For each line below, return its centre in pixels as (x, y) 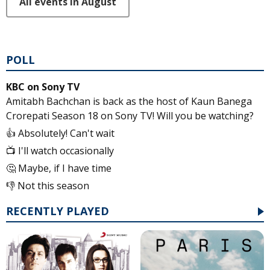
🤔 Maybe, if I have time (59, 168)
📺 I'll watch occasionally (60, 150)
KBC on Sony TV (43, 86)
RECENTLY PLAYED (58, 211)
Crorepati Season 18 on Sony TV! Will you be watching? (130, 115)
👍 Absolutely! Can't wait (60, 133)
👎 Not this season (48, 185)
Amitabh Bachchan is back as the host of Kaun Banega (129, 101)
